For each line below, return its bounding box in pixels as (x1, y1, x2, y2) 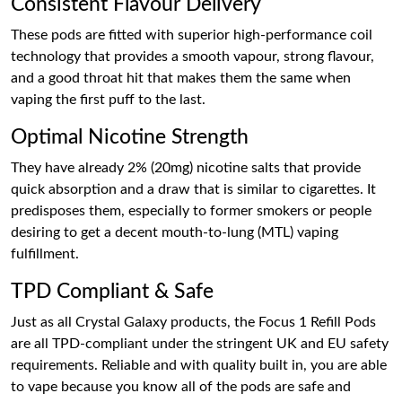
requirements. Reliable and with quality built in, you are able (11, 358, 387, 372)
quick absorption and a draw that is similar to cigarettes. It (11, 182, 376, 197)
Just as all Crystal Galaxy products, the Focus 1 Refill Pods (11, 315, 376, 329)
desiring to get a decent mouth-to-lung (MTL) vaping (11, 225, 338, 240)
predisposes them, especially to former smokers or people (11, 204, 371, 218)
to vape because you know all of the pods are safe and (11, 380, 351, 394)
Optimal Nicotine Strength (11, 127, 249, 148)
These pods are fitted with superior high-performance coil (11, 28, 372, 42)
